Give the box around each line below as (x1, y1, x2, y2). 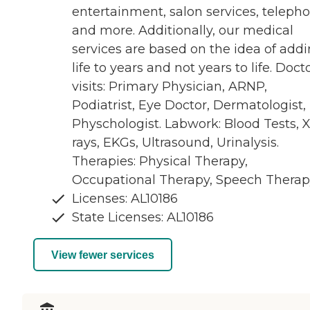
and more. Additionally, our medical (72, 23, 293, 39)
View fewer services (51, 248, 154, 261)
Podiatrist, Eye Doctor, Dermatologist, (72, 98, 306, 113)
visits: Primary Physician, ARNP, (72, 79, 267, 95)
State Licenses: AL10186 (72, 210, 214, 226)
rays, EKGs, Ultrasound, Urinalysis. (72, 135, 279, 151)
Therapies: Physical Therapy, (72, 154, 248, 170)
